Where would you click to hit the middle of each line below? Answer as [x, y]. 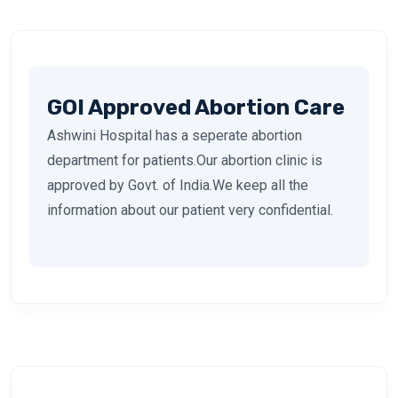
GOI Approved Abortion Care [196, 107]
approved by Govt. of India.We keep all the [178, 185]
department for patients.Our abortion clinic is [185, 160]
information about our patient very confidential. [190, 210]
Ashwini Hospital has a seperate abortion [175, 135]
